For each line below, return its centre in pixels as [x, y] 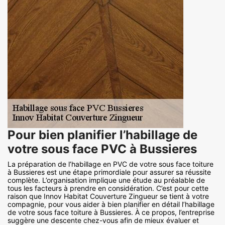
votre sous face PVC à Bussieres [102, 149]
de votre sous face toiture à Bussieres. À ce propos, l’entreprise [111, 212]
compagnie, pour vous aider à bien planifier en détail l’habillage [111, 204]
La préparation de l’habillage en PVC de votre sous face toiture [110, 164]
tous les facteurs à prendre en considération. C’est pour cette [108, 188]
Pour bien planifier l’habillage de [102, 135]
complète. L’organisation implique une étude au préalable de [106, 180]
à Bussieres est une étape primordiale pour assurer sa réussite [109, 172]
